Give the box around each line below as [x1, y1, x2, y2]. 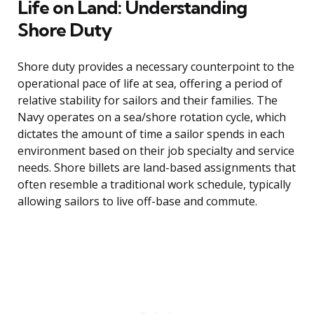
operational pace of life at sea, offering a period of [18, 76, 282, 92]
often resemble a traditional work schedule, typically [18, 177, 291, 193]
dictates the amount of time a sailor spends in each [18, 126, 285, 142]
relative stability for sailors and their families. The [18, 93, 278, 109]
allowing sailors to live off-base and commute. [18, 193, 257, 210]
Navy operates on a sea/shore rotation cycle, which [18, 109, 286, 125]
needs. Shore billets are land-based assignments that [18, 160, 296, 176]
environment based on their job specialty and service [18, 143, 294, 159]
